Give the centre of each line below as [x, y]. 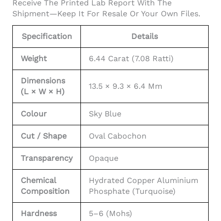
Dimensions [43, 80]
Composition [45, 191]
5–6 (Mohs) [110, 213]
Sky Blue [105, 113]
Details [145, 36]
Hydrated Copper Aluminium [144, 180]
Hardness [39, 213]
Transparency [47, 158]
